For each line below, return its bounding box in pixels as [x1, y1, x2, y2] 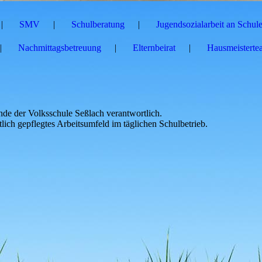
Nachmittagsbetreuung [18, 43, 101, 53]
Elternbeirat [133, 43, 175, 53]
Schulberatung [71, 19, 125, 29]
